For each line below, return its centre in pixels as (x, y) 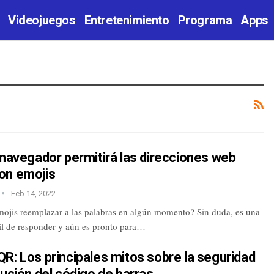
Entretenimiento (127, 20)
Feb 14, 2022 (34, 193)
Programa (205, 20)
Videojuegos (42, 20)
